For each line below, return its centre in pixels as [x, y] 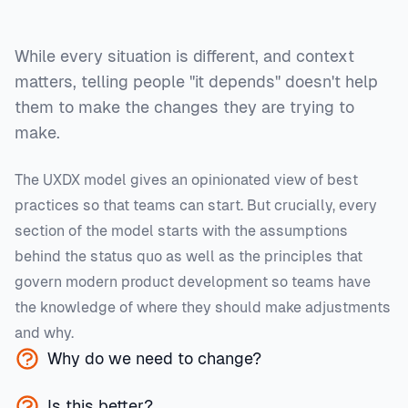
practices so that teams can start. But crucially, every [196, 205]
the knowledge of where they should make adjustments [203, 307]
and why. [44, 333]
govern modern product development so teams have [193, 282]
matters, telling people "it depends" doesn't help [196, 82]
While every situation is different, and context [184, 56]
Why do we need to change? [154, 358]
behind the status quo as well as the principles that [189, 256]
